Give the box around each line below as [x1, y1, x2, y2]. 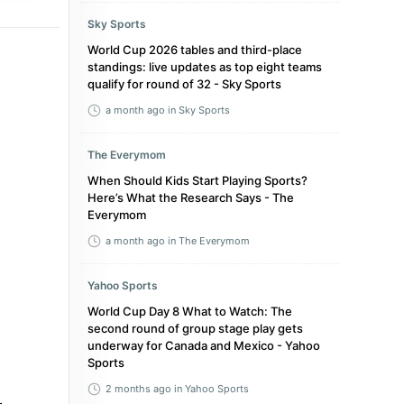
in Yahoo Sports [174, 382, 249, 395]
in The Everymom [168, 234, 250, 247]
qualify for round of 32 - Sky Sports [87, 77, 281, 91]
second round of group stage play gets [87, 321, 303, 335]
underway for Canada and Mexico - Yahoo [87, 338, 320, 353]
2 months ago [106, 382, 171, 395]
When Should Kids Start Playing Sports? [87, 173, 308, 188]
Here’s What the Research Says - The [87, 190, 294, 205]
